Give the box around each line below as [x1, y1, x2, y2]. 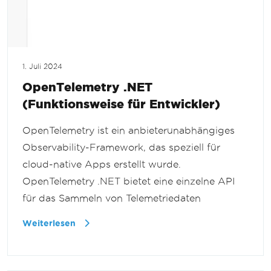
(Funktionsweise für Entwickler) [22, 97, 220, 111]
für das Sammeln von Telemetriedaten [22, 193, 201, 204]
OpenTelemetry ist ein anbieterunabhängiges [22, 125, 235, 136]
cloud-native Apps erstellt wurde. [22, 159, 181, 170]
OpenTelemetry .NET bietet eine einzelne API [22, 176, 235, 187]
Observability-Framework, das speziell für [22, 142, 220, 153]
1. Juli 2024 [22, 63, 62, 71]
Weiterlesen [22, 219, 78, 229]
